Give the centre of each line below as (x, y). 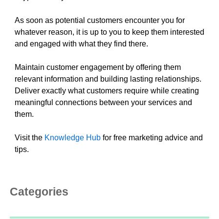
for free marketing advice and (152, 138)
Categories (39, 192)
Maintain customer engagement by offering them (98, 67)
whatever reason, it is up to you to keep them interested (109, 32)
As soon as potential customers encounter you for (100, 21)
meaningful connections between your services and (103, 103)
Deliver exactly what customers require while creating (107, 91)
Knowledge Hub (73, 138)
